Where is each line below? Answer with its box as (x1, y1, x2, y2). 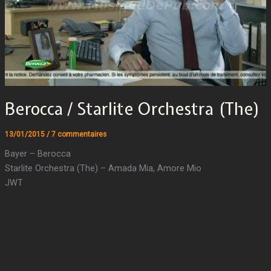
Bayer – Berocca (4, 148, 71, 160)
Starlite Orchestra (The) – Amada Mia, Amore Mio (4, 163, 201, 174)
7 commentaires (51, 129, 106, 139)
